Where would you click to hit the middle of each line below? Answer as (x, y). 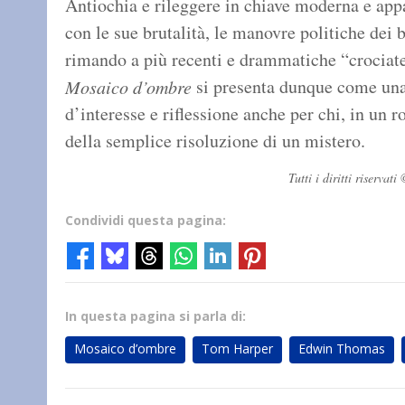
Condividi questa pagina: (146, 221)
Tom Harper (237, 349)
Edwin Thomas (342, 349)
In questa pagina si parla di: (155, 316)
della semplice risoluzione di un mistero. (215, 141)
